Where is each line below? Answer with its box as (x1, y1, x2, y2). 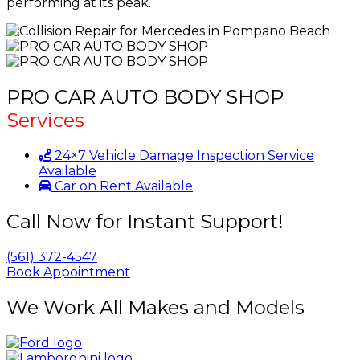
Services (6, 108, 84, 133)
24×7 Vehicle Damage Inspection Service (55, 148, 314, 164)
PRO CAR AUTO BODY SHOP (6, 85, 284, 109)
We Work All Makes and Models (6, 295, 305, 319)
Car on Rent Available (55, 178, 193, 194)
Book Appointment (6, 264, 130, 280)
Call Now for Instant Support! (6, 210, 284, 234)
